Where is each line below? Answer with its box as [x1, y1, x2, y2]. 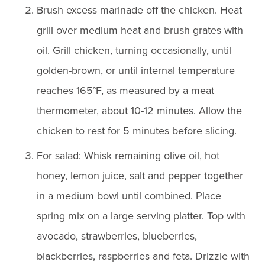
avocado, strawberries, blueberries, [37, 229, 198, 243]
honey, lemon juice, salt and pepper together [37, 169, 244, 182]
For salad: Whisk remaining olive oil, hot [37, 148, 220, 162]
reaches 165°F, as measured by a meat [37, 83, 215, 97]
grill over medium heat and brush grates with [37, 23, 244, 37]
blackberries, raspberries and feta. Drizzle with [37, 249, 250, 263]
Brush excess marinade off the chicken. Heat [37, 3, 243, 17]
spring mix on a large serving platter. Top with [37, 209, 246, 222]
